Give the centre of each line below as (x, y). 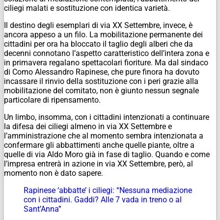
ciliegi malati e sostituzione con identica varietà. (87, 8)
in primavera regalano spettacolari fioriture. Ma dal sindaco (106, 62)
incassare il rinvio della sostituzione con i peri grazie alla (101, 81)
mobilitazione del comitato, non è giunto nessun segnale (101, 90)
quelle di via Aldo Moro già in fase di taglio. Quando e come (107, 154)
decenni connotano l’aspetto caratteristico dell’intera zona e (107, 53)
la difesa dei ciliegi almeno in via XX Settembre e (88, 126)
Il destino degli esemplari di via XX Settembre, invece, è (98, 25)
